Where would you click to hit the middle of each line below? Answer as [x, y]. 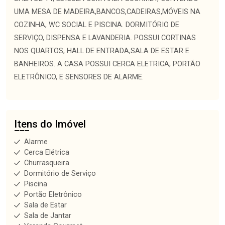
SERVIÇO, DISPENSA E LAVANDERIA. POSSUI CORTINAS [105, 38]
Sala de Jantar [48, 216]
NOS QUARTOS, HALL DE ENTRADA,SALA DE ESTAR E [102, 51]
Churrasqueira [47, 163]
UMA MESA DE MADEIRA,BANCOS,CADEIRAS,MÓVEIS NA [107, 12]
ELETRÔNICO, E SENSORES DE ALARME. [79, 77]
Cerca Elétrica [47, 152]
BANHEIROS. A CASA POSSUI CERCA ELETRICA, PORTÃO [107, 64]
